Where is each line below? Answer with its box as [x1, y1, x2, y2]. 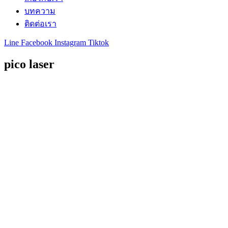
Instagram [54, 38, 86, 47]
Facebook [21, 38, 52, 47]
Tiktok [88, 38, 109, 47]
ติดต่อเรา [24, 19, 56, 28]
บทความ [24, 7, 55, 15]
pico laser [4, 57, 54, 71]
